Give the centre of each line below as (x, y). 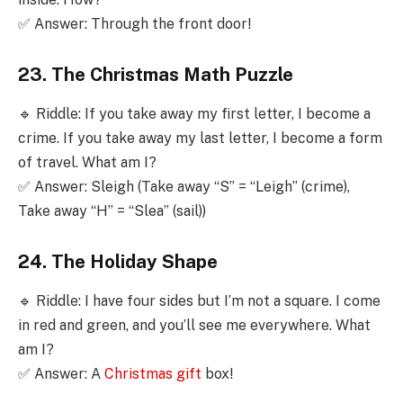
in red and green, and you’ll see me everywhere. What (194, 326)
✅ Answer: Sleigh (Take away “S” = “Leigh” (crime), (184, 187)
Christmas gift (153, 374)
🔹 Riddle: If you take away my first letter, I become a (194, 114)
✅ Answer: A (61, 374)
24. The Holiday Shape (118, 262)
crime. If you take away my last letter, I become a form (200, 139)
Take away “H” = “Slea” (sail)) (112, 211)
